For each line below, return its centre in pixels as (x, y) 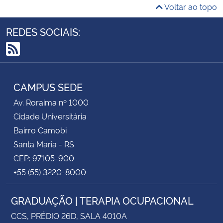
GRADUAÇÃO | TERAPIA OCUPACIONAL (102, 200)
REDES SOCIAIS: (43, 31)
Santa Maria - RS (44, 144)
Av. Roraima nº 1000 (51, 102)
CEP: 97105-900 (44, 158)
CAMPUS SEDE (48, 86)
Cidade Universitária (50, 116)
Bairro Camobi (40, 130)
